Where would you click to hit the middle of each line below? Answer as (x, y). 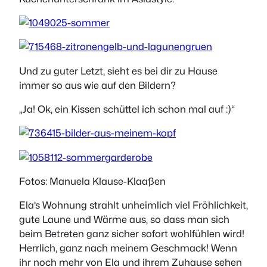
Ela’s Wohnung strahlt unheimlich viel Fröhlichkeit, (133, 205)
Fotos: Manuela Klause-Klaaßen (92, 181)
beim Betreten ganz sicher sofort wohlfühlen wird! (132, 234)
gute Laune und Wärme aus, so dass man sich (124, 220)
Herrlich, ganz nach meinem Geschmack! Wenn (128, 248)
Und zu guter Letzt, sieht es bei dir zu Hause (118, 71)
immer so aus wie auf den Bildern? (97, 85)
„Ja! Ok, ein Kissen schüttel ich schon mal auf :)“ (127, 109)
